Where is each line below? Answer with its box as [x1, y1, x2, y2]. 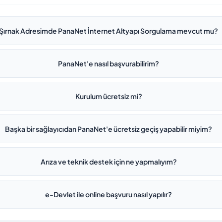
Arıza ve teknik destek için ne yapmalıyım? [40, 157, 177, 166]
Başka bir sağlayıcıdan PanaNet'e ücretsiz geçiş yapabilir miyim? [5, 124, 213, 133]
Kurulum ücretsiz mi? [75, 92, 142, 101]
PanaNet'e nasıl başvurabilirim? [58, 59, 160, 68]
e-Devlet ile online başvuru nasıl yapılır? [45, 190, 172, 199]
